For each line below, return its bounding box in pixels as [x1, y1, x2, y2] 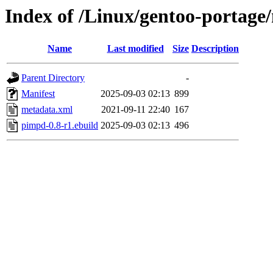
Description [191, 43, 239, 54]
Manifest [21, 88, 55, 99]
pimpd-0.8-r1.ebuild [21, 120, 98, 131]
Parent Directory [21, 73, 85, 83]
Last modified [107, 43, 164, 54]
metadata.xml [21, 104, 73, 115]
